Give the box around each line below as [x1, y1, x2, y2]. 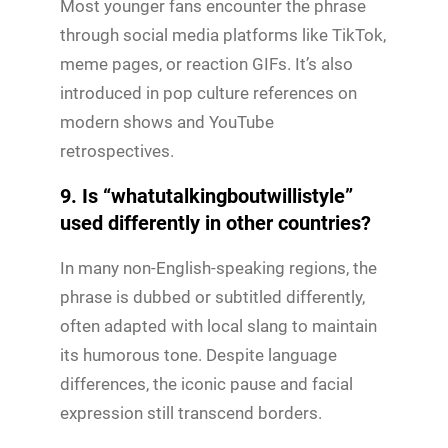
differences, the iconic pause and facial [60, 373, 353, 394]
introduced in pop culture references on [60, 82, 357, 103]
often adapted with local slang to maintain [60, 315, 377, 336]
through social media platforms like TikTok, [60, 24, 386, 45]
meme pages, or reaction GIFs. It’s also [60, 53, 353, 74]
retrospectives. [60, 140, 174, 161]
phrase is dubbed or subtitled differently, [60, 286, 365, 307]
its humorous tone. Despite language [60, 344, 337, 365]
